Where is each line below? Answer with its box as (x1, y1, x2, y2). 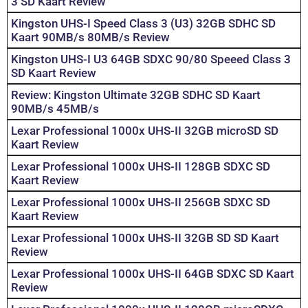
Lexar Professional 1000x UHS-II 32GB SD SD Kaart (11, 231, 279, 245)
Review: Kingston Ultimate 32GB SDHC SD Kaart (11, 88, 261, 102)
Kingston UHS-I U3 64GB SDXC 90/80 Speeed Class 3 (11, 52, 291, 67)
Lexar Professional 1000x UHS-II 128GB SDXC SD (11, 159, 270, 174)
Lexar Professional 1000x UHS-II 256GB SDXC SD (11, 195, 270, 210)
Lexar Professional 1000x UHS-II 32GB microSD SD (11, 124, 278, 138)
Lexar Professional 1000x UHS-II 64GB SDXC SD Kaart (11, 267, 294, 281)
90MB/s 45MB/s (11, 102, 99, 116)
